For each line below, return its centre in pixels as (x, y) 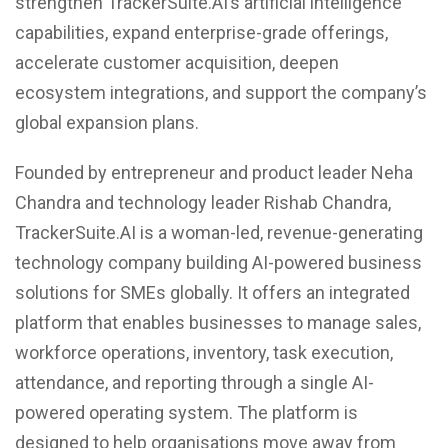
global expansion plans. (107, 122)
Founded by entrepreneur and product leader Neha (214, 172)
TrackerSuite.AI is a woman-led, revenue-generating (219, 232)
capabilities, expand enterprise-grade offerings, (201, 32)
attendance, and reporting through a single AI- (194, 382)
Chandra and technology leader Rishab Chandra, (203, 202)
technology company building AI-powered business (218, 262)
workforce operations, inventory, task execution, (204, 352)
